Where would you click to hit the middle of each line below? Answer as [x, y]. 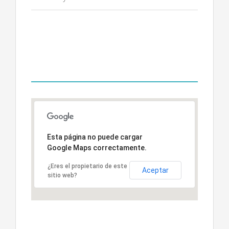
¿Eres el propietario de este [87, 166]
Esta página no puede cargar [95, 137]
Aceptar [155, 170]
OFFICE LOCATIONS [118, 70]
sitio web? [62, 175]
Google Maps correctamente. [97, 147]
